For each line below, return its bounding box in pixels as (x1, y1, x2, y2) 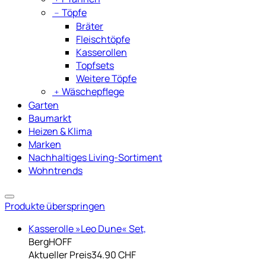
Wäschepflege (62, 84, 124, 98)
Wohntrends (28, 163, 83, 177)
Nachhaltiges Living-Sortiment (28, 150, 162, 164)
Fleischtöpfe (76, 32, 130, 46)
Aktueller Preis (28, 248, 91, 261)
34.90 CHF (91, 248, 136, 261)
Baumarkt (28, 111, 71, 125)
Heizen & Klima (28, 124, 92, 138)
